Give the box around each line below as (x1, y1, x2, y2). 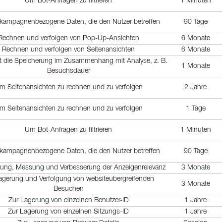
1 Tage (185, 106, 206, 112)
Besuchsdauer (47, 68, 90, 74)
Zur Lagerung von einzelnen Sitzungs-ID (8, 209, 129, 215)
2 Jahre (184, 84, 207, 91)
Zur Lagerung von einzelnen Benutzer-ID (8, 197, 129, 204)
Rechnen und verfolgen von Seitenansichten (2, 47, 135, 53)
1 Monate (181, 63, 210, 69)
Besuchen (53, 186, 84, 192)
